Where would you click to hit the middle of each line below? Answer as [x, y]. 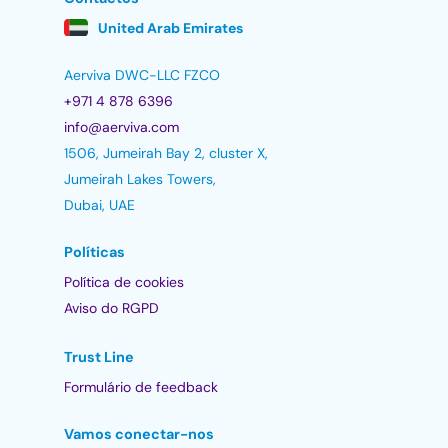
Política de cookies [124, 281]
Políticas [95, 251]
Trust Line [99, 356]
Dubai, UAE [100, 204]
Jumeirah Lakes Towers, [140, 178]
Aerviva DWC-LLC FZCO [142, 74]
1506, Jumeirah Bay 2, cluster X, [166, 152]
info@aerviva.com [122, 126]
